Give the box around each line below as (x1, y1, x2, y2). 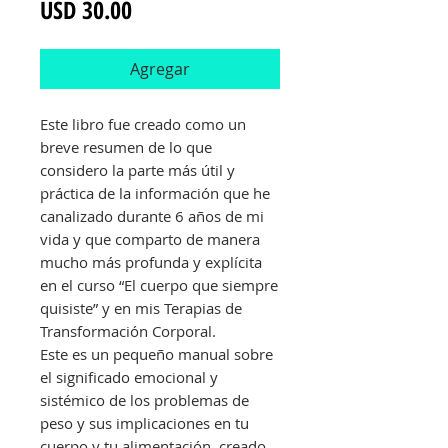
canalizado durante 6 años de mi (40, 206, 264, 227)
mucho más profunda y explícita (40, 252, 262, 273)
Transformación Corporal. (40, 321, 216, 342)
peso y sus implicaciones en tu (40, 413, 249, 434)
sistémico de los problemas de (40, 390, 249, 411)
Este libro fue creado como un (40, 114, 246, 135)
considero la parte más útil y (40, 160, 235, 181)
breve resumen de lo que (40, 137, 212, 158)
